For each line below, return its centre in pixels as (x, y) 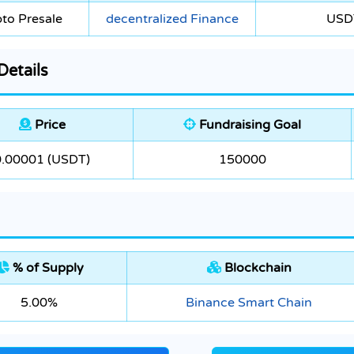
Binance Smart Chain (249, 303)
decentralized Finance (172, 19)
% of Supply (46, 268)
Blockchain (256, 268)
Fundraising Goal (249, 125)
